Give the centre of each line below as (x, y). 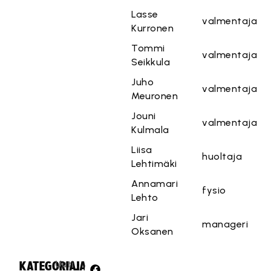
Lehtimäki (154, 164)
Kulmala (150, 130)
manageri (225, 224)
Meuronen (155, 96)
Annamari (155, 184)
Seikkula (151, 62)
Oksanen (152, 231)
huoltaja (222, 156)
